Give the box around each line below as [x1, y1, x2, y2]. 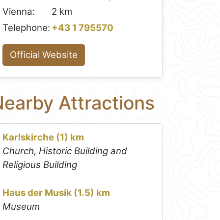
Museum [2, 200, 40, 212]
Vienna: [2, 6, 35, 18]
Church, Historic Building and [2, 145, 128, 157]
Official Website [10, 49, 78, 60]
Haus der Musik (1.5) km [2, 187, 110, 198]
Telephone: [2, 22, 51, 33]
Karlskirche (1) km [2, 131, 84, 143]
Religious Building [2, 159, 78, 170]
